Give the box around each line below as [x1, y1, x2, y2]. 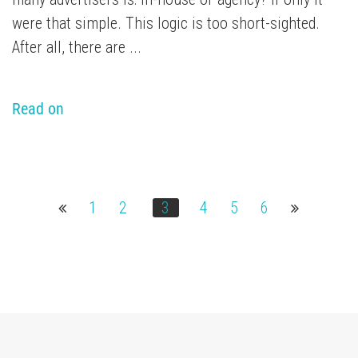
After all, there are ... [12, 38, 141, 58]
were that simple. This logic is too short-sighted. [12, 14, 320, 34]
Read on [12, 99, 64, 119]
